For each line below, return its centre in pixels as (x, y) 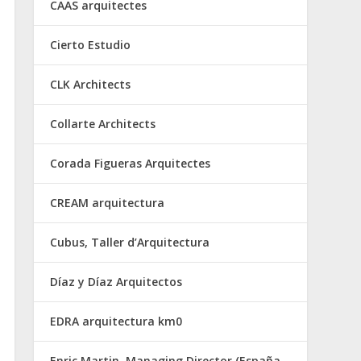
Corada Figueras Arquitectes (130, 163)
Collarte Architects (103, 123)
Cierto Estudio (90, 44)
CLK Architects (90, 84)
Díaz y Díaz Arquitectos (116, 281)
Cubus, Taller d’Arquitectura (130, 242)
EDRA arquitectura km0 (116, 321)
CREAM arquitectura (107, 202)
